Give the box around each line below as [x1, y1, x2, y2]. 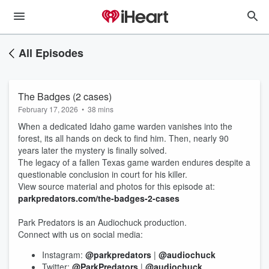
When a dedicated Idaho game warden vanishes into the [18, 120, 232, 132]
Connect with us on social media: [18, 228, 143, 240]
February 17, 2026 [18, 104, 78, 114]
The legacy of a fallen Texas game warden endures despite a [18, 156, 250, 168]
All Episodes [19, 45, 83, 61]
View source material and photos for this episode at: [18, 180, 215, 192]
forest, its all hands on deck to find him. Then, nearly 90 [18, 132, 229, 144]
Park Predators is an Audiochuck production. [18, 216, 189, 228]
